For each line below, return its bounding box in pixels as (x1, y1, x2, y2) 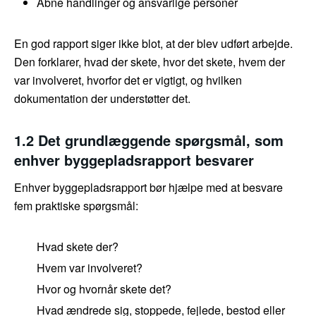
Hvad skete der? (37, 238, 119, 255)
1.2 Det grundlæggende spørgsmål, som (14, 130, 284, 151)
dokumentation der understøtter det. (14, 90, 190, 107)
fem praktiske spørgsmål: (14, 197, 138, 214)
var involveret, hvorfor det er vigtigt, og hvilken (14, 72, 242, 89)
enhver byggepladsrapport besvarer (14, 150, 254, 171)
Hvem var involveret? (37, 260, 142, 276)
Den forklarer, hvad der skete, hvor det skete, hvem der (14, 54, 285, 71)
